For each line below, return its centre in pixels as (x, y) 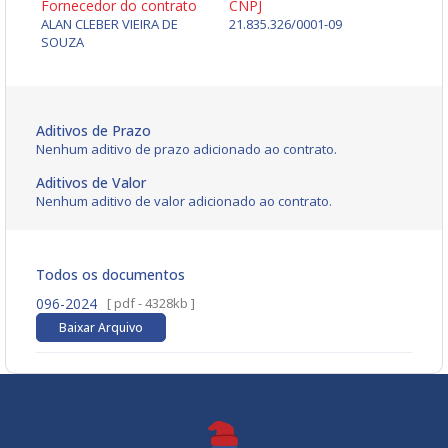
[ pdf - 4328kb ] (151, 303)
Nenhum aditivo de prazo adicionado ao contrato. (186, 149)
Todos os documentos (110, 275)
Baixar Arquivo (101, 328)
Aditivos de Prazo (93, 131)
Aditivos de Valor (91, 183)
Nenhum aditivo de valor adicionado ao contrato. (184, 201)
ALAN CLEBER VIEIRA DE (109, 24)
